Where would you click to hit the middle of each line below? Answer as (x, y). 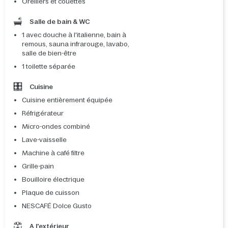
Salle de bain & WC (59, 22)
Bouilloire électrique (53, 180)
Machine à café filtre (53, 153)
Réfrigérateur (43, 113)
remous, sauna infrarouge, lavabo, (76, 44)
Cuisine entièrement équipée (67, 100)
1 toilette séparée (49, 67)
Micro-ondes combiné (56, 127)
